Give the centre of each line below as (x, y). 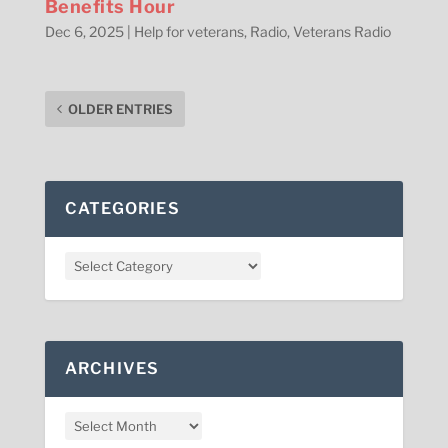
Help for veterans (188, 32)
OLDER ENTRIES (120, 109)
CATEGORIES (122, 209)
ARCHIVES (112, 369)
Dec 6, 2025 (84, 32)
